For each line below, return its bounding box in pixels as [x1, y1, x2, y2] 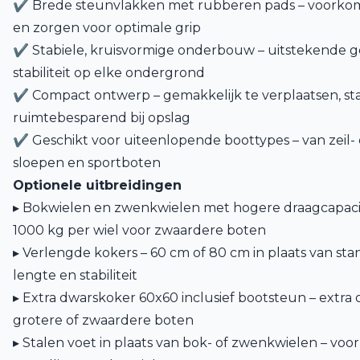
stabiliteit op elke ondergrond [13, 65, 205, 80]
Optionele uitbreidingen [13, 178, 182, 193]
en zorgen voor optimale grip [13, 20, 201, 35]
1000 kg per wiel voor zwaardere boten [13, 223, 266, 238]
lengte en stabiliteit [13, 268, 137, 283]
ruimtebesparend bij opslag [13, 110, 190, 125]
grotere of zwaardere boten [13, 313, 194, 328]
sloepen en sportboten [13, 155, 161, 170]
